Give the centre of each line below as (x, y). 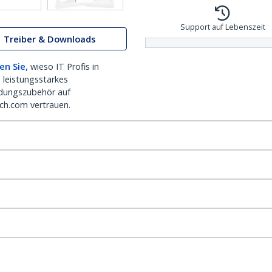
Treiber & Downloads (49, 39)
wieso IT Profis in (65, 66)
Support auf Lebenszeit (223, 27)
